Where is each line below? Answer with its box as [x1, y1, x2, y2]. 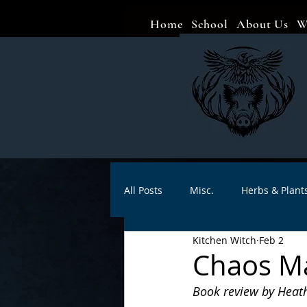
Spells [241, 238, 269, 251]
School [191, 16, 229, 32]
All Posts [124, 183, 162, 197]
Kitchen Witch [193, 233, 256, 247]
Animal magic [151, 238, 214, 251]
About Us [236, 16, 289, 32]
